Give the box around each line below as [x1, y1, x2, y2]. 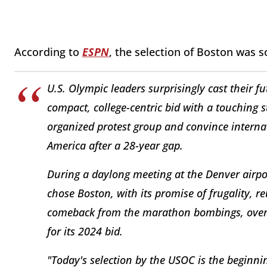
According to [14, 45, 82, 60]
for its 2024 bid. [47, 223, 123, 238]
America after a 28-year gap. [47, 138, 183, 153]
